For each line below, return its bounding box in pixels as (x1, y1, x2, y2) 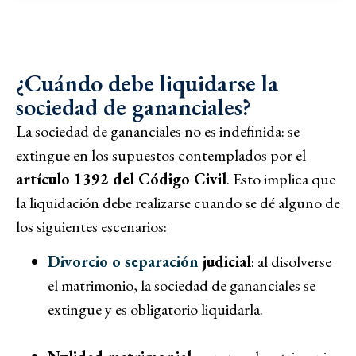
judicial (199, 251, 251, 273)
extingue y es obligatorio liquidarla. (48, 299, 263, 320)
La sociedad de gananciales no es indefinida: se (16, 120, 300, 141)
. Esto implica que (226, 168, 335, 189)
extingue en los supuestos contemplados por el (16, 144, 306, 165)
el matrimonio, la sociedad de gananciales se (48, 275, 315, 296)
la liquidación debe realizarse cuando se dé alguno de (16, 192, 340, 213)
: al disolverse (251, 251, 331, 273)
